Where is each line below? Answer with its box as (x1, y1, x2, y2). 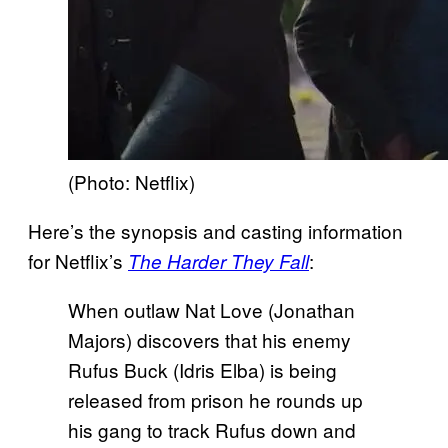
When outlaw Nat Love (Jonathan (68, 295, 355, 323)
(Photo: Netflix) (68, 167, 195, 195)
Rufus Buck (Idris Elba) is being (68, 355, 337, 383)
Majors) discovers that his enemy (68, 325, 351, 353)
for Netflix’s (28, 246, 128, 274)
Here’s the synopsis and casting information (28, 216, 403, 244)
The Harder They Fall (128, 247, 309, 274)
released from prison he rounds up (68, 385, 363, 413)
